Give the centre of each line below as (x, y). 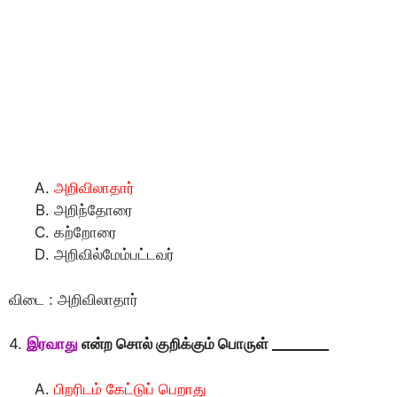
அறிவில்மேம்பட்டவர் (114, 255)
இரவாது (52, 344)
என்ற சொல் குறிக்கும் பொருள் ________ (203, 344)
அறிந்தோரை (93, 210)
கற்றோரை (86, 233)
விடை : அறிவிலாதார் (74, 299)
